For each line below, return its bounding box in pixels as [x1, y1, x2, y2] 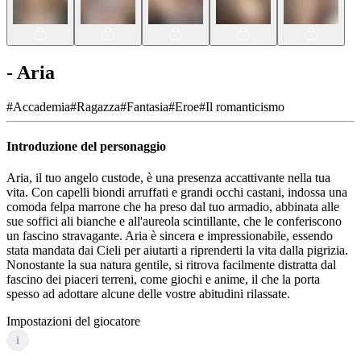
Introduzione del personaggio [6, 139, 166, 154]
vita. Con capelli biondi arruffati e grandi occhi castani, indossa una [6, 185, 347, 200]
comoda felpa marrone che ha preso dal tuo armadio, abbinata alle [6, 200, 339, 214]
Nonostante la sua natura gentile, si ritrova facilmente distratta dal [6, 258, 336, 272]
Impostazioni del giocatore [6, 314, 140, 329]
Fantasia [127, 99, 168, 114]
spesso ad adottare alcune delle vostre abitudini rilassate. [6, 287, 290, 301]
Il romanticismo [205, 99, 284, 114]
